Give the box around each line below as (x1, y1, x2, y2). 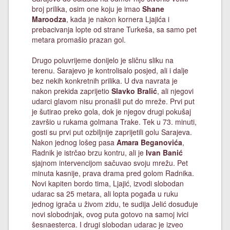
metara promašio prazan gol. (32, 34, 126, 45)
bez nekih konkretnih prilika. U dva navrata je (32, 75, 178, 86)
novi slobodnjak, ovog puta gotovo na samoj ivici (32, 209, 188, 219)
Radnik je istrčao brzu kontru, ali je (32, 147, 146, 158)
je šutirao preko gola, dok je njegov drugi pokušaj (32, 106, 191, 117)
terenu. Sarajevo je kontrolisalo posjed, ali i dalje (32, 65, 188, 75)
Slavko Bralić (111, 86, 157, 96)
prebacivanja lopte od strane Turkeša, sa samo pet (32, 24, 197, 34)
